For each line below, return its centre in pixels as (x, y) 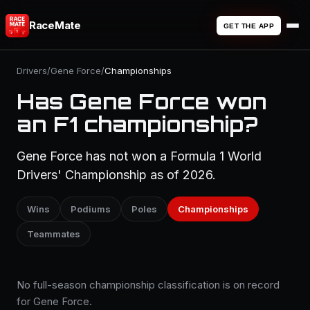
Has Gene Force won (142, 101)
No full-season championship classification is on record (148, 285)
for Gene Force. (54, 301)
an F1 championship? (137, 124)
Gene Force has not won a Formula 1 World (139, 156)
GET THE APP (248, 26)
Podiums (91, 209)
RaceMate (55, 25)
